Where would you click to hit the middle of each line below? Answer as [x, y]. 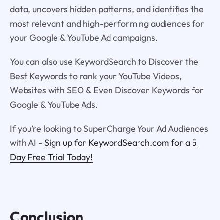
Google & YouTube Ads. [54, 104]
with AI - [27, 142]
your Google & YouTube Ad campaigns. [83, 37]
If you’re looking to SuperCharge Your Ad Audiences [109, 128]
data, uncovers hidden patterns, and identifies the [107, 9]
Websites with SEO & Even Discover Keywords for [107, 90]
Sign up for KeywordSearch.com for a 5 [120, 142]
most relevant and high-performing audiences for [107, 23]
